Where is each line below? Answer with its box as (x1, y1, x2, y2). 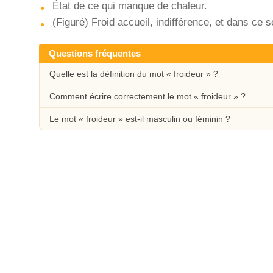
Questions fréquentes (49, 48, 141, 58)
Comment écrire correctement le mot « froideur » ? (49, 91, 246, 101)
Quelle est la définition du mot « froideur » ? (49, 69, 218, 79)
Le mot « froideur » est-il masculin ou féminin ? (49, 114, 230, 124)
